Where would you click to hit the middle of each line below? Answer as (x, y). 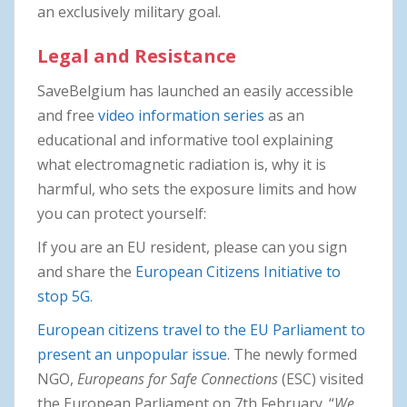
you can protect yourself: (122, 213)
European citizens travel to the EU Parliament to (201, 329)
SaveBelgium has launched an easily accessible (195, 90)
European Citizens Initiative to (238, 271)
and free (68, 115)
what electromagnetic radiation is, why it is (182, 164)
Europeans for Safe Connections (179, 378)
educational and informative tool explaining (185, 139)
